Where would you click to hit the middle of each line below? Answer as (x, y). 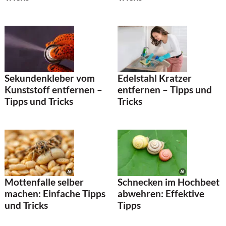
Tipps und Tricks (39, 101)
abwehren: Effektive (161, 194)
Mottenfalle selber (44, 182)
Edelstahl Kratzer (155, 78)
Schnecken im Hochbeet (168, 182)
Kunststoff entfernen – (53, 89)
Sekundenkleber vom (50, 78)
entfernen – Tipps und (165, 89)
